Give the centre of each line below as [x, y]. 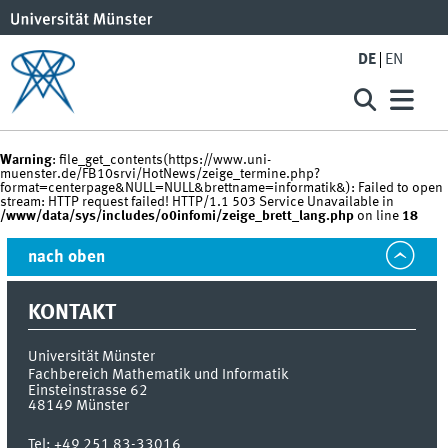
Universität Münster [92, 357]
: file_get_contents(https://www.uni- [161, 160]
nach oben [67, 257]
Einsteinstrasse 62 [88, 391]
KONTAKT [72, 313]
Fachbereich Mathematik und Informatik [159, 375]
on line [378, 216]
